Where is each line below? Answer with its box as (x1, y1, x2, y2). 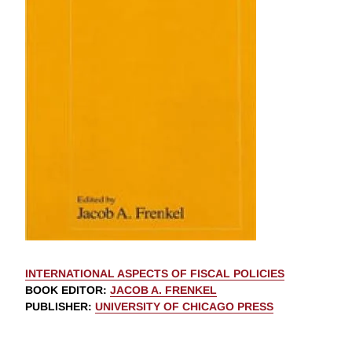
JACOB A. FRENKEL (110, 284, 217, 297)
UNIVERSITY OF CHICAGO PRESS (95, 300, 273, 313)
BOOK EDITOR (25, 284, 103, 297)
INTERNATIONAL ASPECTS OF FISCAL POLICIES (25, 267, 284, 280)
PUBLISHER (25, 300, 88, 313)
